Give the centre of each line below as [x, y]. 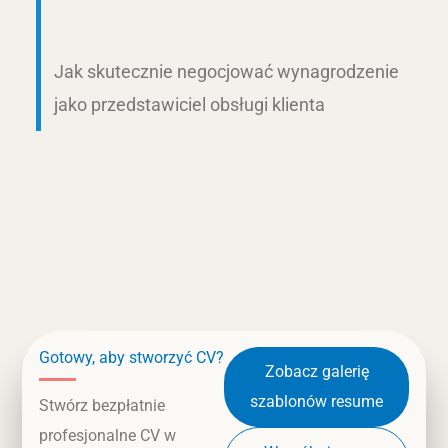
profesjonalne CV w [107, 436]
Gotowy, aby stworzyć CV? [131, 358]
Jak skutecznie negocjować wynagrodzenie [226, 71]
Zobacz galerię [316, 372]
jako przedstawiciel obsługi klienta [189, 104]
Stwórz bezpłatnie [101, 406]
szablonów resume [317, 402]
